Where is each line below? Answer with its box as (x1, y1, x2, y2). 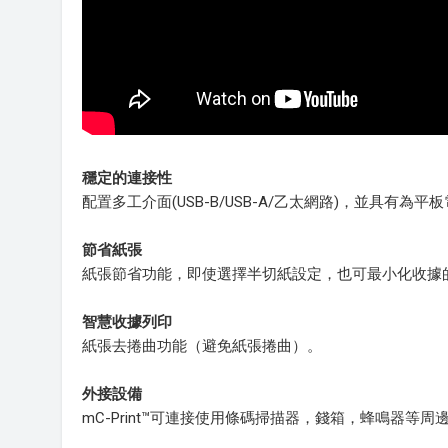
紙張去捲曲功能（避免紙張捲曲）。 (82, 337, 322, 355)
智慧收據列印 (82, 313, 172, 331)
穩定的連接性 (82, 169, 172, 187)
